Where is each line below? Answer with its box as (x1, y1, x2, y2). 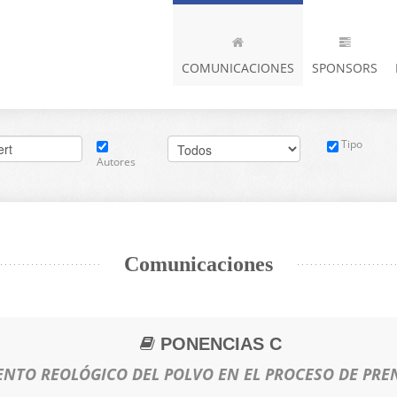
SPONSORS (312, 59, 378, 76)
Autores (97, 154, 136, 169)
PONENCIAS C (160, 334, 282, 354)
